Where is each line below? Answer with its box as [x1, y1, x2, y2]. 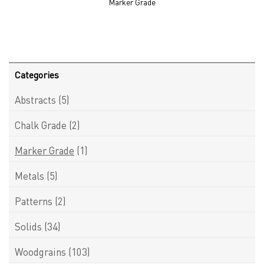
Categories [15, 68, 59, 81]
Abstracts [15, 93, 56, 106]
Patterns [15, 194, 52, 207]
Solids [15, 220, 42, 233]
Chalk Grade [15, 118, 67, 131]
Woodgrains [15, 245, 66, 258]
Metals [15, 169, 44, 182]
